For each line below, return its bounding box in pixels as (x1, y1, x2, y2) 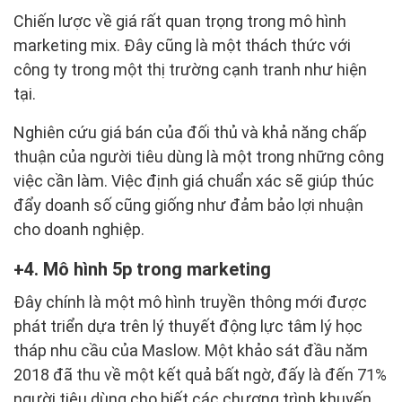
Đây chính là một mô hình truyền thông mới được (13, 293, 367, 312)
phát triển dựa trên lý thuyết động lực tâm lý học (13, 317, 363, 336)
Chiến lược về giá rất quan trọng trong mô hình (13, 12, 346, 31)
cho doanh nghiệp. (13, 220, 144, 240)
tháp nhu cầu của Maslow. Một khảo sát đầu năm (13, 341, 368, 361)
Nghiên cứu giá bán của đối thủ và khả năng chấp (13, 123, 367, 143)
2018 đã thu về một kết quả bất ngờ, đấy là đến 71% (13, 365, 387, 385)
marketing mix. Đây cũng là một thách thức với (13, 36, 351, 56)
